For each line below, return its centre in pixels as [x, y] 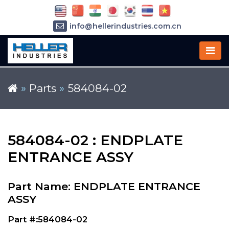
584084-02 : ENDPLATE [95, 140]
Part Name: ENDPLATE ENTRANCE [104, 186]
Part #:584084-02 [48, 219]
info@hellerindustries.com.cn [125, 26]
